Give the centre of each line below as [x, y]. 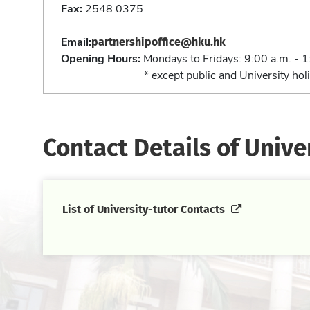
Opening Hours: [101, 57]
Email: [76, 41]
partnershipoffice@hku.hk [158, 41]
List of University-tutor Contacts [145, 208]
